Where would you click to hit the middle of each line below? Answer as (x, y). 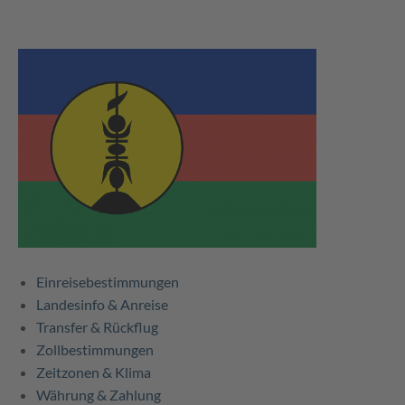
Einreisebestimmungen (108, 282)
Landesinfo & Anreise (102, 305)
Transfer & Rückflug (97, 327)
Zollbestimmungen (95, 350)
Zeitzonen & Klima (94, 372)
